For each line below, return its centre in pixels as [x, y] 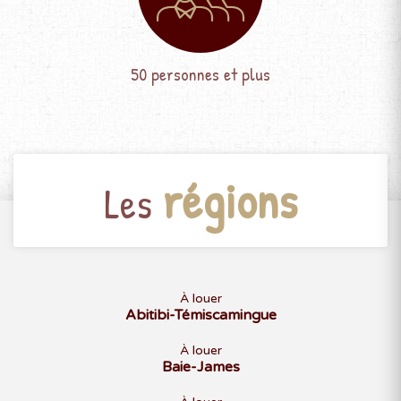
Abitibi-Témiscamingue [200, 315]
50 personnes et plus [200, 73]
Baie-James [200, 367]
